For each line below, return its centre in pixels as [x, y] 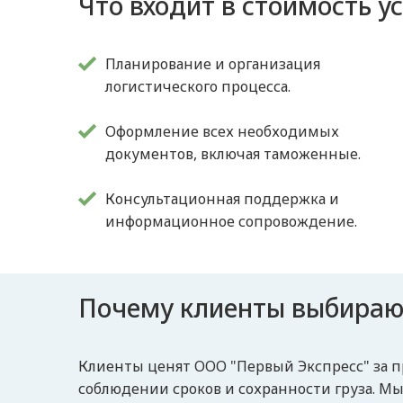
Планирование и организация [213, 64]
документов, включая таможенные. [233, 154]
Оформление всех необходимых [223, 131]
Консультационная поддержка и [223, 199]
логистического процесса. [198, 86]
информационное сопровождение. [232, 221]
